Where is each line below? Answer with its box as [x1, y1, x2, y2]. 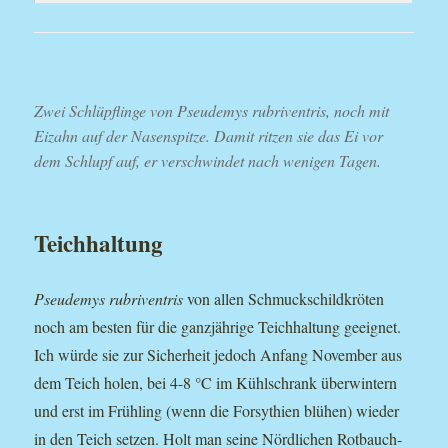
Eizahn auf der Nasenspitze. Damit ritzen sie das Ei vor [34, 124, 384, 146]
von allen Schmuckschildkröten [183, 287, 385, 309]
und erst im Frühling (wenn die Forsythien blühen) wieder [34, 399, 400, 421]
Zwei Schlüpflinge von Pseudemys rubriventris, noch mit [34, 99, 390, 121]
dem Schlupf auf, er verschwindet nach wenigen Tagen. [34, 149, 382, 171]
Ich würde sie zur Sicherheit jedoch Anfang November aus [34, 343, 403, 365]
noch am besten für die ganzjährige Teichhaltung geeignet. [34, 315, 402, 337]
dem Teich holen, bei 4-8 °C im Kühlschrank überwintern [34, 371, 398, 393]
